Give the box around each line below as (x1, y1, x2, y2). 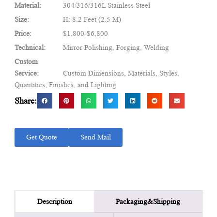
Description (37, 198, 72, 206)
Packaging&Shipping (116, 197, 181, 205)
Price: (15, 30, 31, 38)
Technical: (15, 44, 46, 52)
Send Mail (80, 133, 111, 141)
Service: (15, 69, 39, 77)
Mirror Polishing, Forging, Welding (63, 44, 169, 52)
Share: (15, 96, 37, 106)
